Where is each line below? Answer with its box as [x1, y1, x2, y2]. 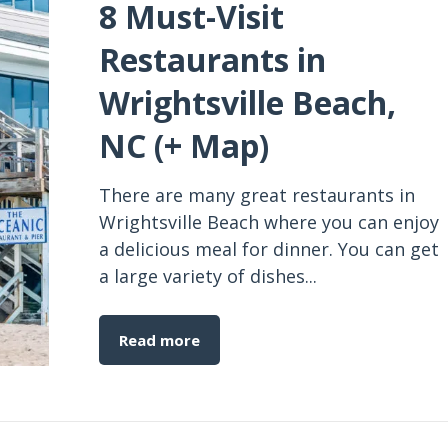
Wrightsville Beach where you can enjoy [99, 210, 439, 234]
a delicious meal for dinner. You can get [99, 237, 439, 261]
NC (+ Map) [99, 124, 269, 167]
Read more [119, 330, 200, 350]
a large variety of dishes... [99, 264, 317, 288]
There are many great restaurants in [99, 183, 415, 207]
